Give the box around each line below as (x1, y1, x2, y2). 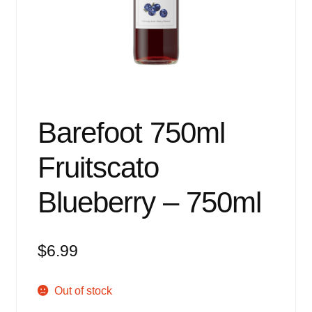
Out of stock (54, 285, 113, 297)
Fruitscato (37, 151, 159, 185)
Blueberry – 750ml (37, 186, 261, 219)
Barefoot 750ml (37, 116, 225, 150)
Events (15, 2, 50, 15)
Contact (15, 113, 54, 125)
